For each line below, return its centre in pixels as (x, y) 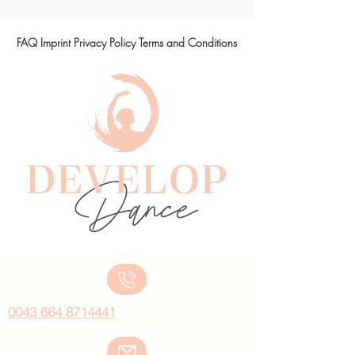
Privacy (90, 42)
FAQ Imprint (44, 42)
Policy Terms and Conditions (173, 42)
